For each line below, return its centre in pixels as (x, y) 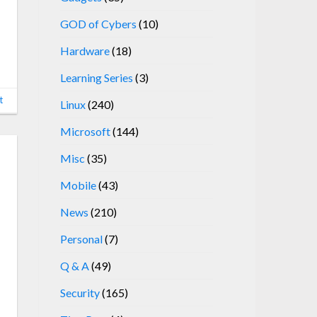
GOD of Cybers (98, 23)
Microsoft (85, 131)
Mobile (78, 185)
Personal (81, 238)
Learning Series (96, 77)
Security (80, 292)
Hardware (85, 50)
